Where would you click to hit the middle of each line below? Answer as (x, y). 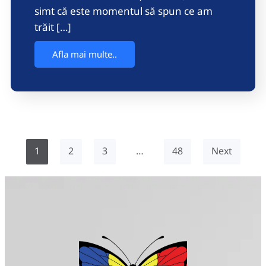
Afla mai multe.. (85, 54)
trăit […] (53, 27)
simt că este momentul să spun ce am (123, 11)
